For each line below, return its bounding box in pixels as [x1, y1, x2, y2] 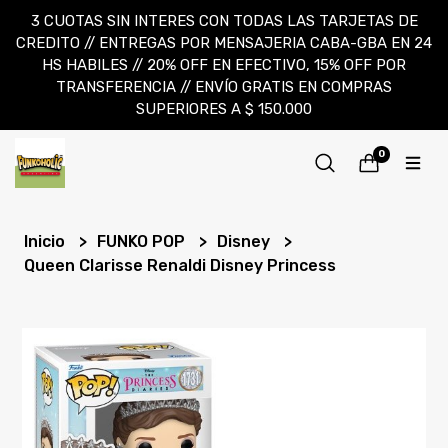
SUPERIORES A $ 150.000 [136, 100, 312, 118]
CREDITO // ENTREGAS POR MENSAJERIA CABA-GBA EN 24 [16, 34, 432, 52]
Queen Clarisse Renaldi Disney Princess [24, 256, 337, 275]
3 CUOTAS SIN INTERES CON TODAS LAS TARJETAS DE [30, 12, 418, 30]
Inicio [24, 232, 70, 251]
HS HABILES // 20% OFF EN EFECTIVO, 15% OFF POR [42, 56, 406, 74]
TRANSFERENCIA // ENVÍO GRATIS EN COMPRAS [56, 78, 392, 96]
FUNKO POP [97, 232, 190, 251]
